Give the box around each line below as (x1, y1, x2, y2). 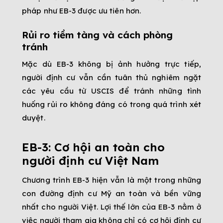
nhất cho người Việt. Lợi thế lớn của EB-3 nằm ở (22, 202, 201, 212)
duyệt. (22, 112, 45, 122)
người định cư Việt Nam (22, 153, 159, 168)
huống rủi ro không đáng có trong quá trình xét (22, 99, 201, 109)
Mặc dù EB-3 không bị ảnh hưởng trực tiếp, (22, 59, 201, 69)
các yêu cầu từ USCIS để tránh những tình (22, 86, 201, 96)
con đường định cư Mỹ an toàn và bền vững (22, 189, 201, 199)
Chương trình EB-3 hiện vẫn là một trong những (22, 175, 201, 185)
